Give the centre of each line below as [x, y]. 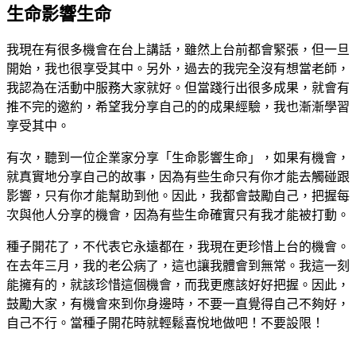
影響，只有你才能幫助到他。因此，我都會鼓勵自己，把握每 [178, 196]
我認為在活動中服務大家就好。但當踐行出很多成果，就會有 [178, 88]
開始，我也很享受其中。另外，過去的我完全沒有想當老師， [178, 69]
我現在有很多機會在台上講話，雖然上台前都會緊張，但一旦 [178, 50]
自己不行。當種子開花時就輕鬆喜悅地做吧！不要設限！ [165, 323]
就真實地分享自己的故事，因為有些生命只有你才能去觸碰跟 [178, 177]
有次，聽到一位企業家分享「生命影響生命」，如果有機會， [178, 158]
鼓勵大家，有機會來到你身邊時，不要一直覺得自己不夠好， [178, 304]
